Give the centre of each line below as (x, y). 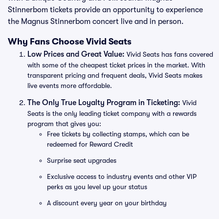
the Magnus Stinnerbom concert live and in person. (96, 22)
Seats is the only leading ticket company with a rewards (112, 113)
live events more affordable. (70, 86)
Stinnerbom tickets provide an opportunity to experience (105, 10)
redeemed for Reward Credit (90, 144)
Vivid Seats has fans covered (169, 54)
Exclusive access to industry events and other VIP (122, 176)
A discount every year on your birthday (107, 203)
